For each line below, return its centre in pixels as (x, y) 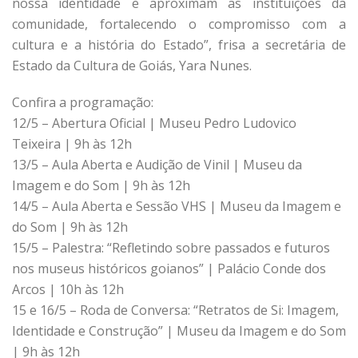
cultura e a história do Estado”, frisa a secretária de (179, 45)
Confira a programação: (83, 103)
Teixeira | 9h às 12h (72, 144)
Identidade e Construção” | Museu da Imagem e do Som (179, 331)
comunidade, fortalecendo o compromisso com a (179, 24)
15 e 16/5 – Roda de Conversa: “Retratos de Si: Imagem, (175, 310)
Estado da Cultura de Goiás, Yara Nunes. (132, 66)
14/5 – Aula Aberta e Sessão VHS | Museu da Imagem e (177, 207)
